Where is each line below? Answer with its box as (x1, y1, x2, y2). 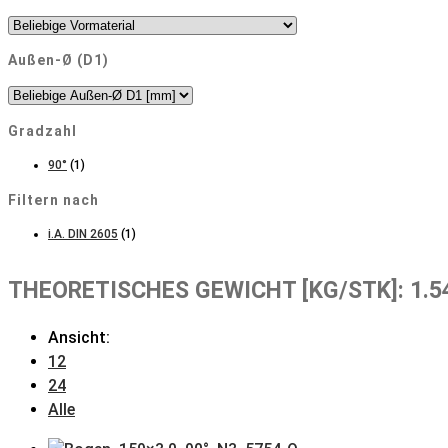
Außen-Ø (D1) (8, 52, 109, 69)
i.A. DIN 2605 (48, 227, 118, 242)
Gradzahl (8, 122, 77, 139)
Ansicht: (48, 327, 110, 347)
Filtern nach (8, 191, 99, 208)
